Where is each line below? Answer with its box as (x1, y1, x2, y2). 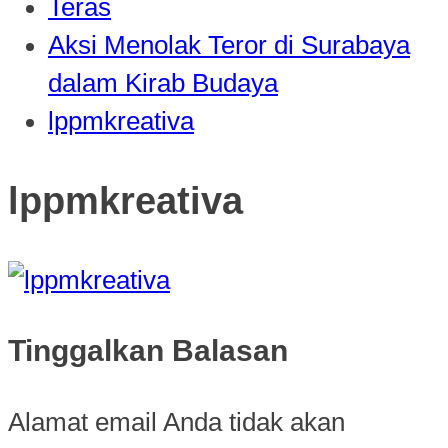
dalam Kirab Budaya (48, 69, 278, 98)
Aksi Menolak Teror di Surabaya (48, 31, 410, 60)
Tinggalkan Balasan (8, 333, 288, 367)
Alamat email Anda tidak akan (8, 407, 345, 436)
